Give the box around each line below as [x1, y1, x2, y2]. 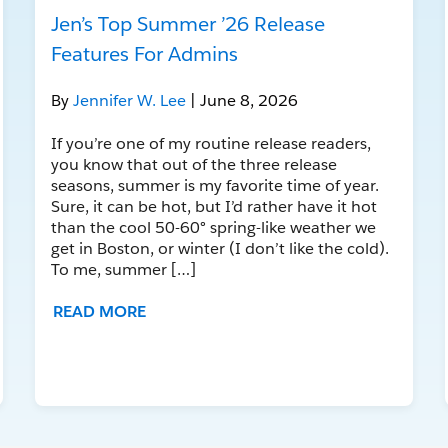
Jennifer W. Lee [72, 89, 190, 111]
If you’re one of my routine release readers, [50, 132, 371, 154]
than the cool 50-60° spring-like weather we [50, 216, 376, 238]
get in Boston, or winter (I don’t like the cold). [50, 237, 389, 259]
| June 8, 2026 [189, 89, 298, 111]
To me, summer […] [50, 258, 196, 280]
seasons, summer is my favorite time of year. [50, 174, 379, 196]
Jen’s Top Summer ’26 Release [50, 10, 325, 37]
